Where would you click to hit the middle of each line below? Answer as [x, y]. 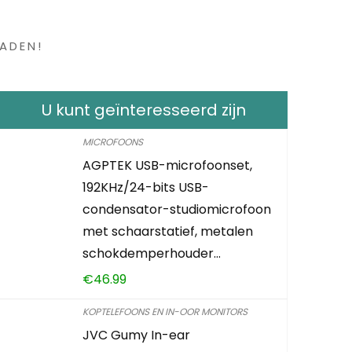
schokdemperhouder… [152, 253]
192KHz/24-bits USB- [146, 187]
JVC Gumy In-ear [137, 335]
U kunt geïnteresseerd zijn [143, 110]
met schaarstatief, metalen [168, 231]
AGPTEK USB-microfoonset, [168, 165]
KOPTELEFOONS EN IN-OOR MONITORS [165, 311]
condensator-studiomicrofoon [177, 209]
